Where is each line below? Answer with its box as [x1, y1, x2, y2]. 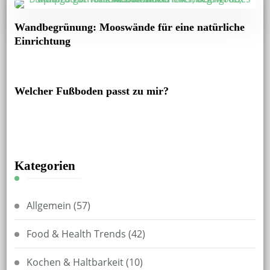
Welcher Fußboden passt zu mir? [14, 85, 169, 98]
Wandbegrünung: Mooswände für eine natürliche [14, 21, 245, 34]
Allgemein [26, 199, 71, 213]
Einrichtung [14, 35, 71, 48]
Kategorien [14, 159, 75, 174]
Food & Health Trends [26, 227, 126, 241]
